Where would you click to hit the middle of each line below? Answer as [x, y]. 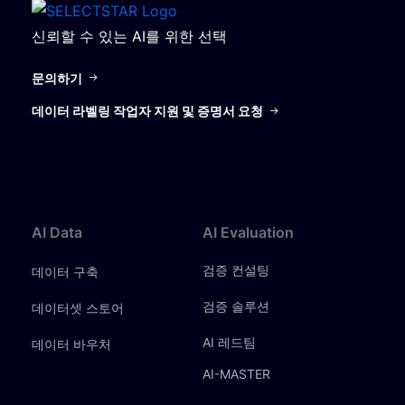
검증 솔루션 [236, 306]
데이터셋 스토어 [78, 307]
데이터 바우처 [71, 344]
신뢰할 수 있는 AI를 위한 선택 [129, 36]
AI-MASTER [236, 373]
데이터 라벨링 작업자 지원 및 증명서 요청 [147, 111]
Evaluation [257, 232]
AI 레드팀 [229, 342]
